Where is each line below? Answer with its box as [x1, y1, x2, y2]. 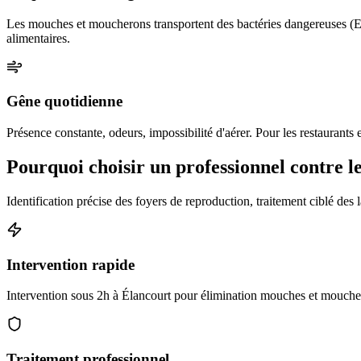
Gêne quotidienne [6, 93, 122, 110]
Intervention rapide [6, 255, 135, 273]
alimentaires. [6, 31, 70, 45]
